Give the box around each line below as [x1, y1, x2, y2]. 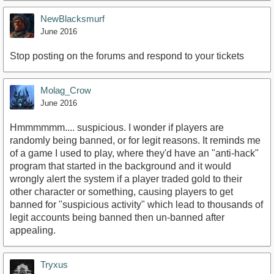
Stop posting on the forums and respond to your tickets [10, 51, 244, 62]
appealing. [10, 225, 56, 236]
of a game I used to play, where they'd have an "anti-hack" [10, 148, 259, 159]
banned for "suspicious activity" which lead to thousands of [10, 199, 263, 210]
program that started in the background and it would [10, 161, 231, 172]
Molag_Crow [40, 85, 91, 96]
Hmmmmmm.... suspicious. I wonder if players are [10, 122, 224, 133]
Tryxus [40, 259, 68, 270]
